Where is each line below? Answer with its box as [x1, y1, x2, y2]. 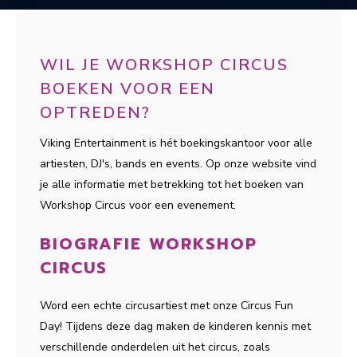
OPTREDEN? [40, 102, 151, 124]
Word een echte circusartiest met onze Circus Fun [40, 298, 293, 313]
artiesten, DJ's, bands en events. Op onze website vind [40, 156, 316, 171]
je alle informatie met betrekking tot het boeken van [40, 177, 304, 192]
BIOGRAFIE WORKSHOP [40, 232, 257, 256]
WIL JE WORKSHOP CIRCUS [40, 54, 288, 76]
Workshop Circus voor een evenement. [40, 198, 236, 213]
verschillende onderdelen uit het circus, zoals [40, 339, 270, 355]
